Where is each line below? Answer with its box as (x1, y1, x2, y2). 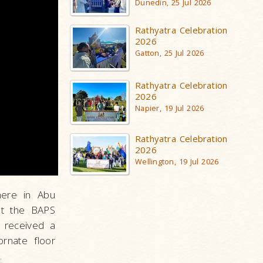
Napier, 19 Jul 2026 (135, 103, 204, 114)
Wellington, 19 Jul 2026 (135, 157, 219, 167)
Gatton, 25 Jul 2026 (135, 48, 204, 59)
